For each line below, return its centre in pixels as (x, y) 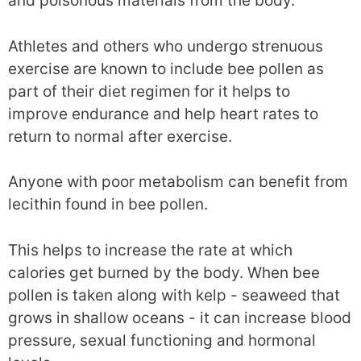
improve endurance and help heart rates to (163, 114)
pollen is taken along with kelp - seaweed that (174, 295)
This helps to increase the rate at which (150, 250)
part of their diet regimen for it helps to (149, 91)
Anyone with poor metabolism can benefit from (178, 182)
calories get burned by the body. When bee (164, 272)
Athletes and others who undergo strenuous (166, 46)
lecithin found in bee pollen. (108, 204)
